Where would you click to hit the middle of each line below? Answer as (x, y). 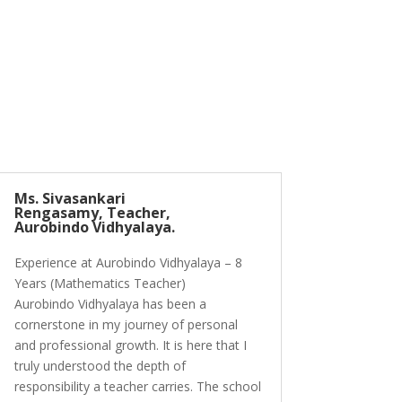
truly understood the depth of (100, 366)
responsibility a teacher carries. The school (137, 387)
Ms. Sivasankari (70, 199)
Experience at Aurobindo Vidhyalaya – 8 (128, 263)
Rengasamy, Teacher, (92, 213)
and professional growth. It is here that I (130, 345)
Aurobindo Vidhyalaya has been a (110, 304)
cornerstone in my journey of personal (126, 325)
